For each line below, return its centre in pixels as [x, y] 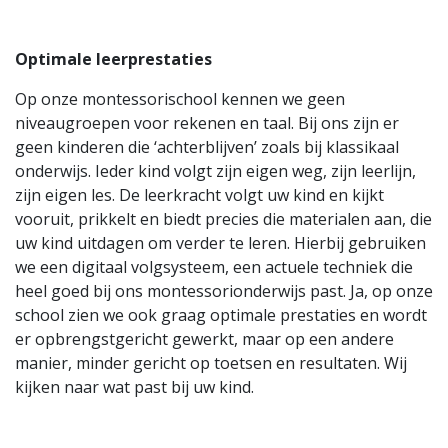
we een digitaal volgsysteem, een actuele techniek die [214, 267]
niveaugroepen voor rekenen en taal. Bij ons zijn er [207, 123]
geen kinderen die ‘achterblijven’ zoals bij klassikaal [207, 147]
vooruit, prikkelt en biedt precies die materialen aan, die [223, 219]
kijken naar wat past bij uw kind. [134, 387]
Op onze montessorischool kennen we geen [180, 99]
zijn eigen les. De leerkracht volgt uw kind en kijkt [199, 195]
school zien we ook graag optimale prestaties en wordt [221, 315]
